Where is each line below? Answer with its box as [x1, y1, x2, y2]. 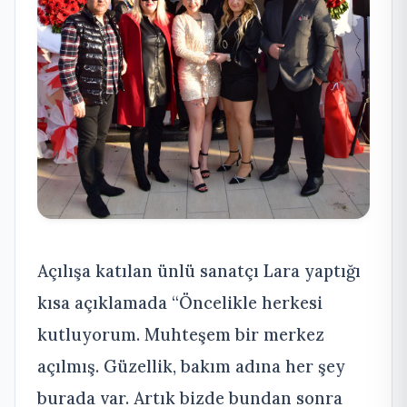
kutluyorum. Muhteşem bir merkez [37, 323, 324, 346]
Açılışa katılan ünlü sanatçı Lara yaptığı [37, 260, 361, 283]
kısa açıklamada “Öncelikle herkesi [37, 292, 323, 314]
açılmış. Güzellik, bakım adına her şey [37, 355, 345, 378]
